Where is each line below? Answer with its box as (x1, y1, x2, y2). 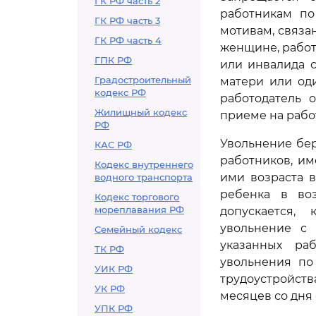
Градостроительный (95, 74, 191, 85)
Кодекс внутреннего (95, 159, 193, 170)
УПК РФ (95, 303, 133, 314)
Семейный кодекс (95, 224, 182, 235)
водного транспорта (95, 171, 193, 183)
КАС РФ (95, 139, 132, 150)
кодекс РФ (95, 87, 146, 98)
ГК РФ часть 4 (95, 35, 162, 46)
